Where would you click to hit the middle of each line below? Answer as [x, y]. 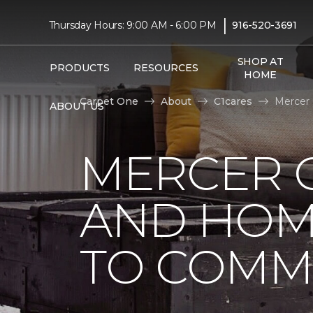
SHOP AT [260, 61]
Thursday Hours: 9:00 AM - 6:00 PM [132, 25]
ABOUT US [77, 106]
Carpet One [109, 101]
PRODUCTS [79, 68]
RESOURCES [166, 68]
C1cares [233, 101]
